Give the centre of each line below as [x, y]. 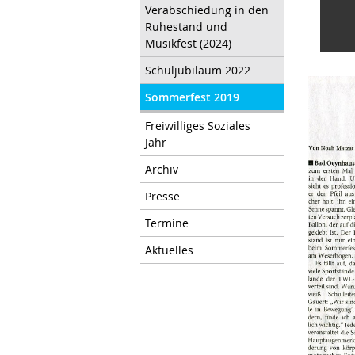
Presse [162, 196]
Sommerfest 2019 [192, 97]
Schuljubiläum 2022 [198, 70]
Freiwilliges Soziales [198, 125]
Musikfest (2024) [188, 43]
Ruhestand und [186, 26]
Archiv [162, 169]
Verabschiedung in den [207, 10]
